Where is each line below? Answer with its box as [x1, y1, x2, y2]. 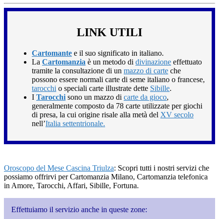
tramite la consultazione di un [32, 66, 124, 75]
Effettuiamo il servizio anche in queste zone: [11, 205, 147, 214]
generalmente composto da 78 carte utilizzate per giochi [32, 101, 202, 110]
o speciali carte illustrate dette [56, 84, 150, 92]
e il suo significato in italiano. [74, 48, 164, 57]
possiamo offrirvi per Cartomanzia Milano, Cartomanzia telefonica [4, 172, 208, 181]
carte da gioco [124, 92, 167, 101]
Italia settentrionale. [45, 119, 105, 128]
